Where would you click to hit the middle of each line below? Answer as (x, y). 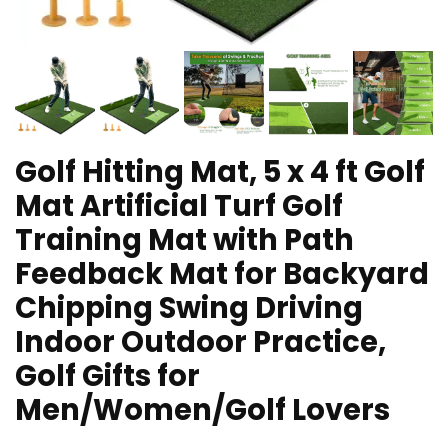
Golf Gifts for (107, 375)
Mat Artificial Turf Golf (179, 205)
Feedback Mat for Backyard (222, 273)
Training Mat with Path (184, 239)
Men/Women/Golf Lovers (202, 409)
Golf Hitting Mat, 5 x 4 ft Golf (220, 171)
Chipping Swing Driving (189, 307)
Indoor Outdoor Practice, (200, 341)
